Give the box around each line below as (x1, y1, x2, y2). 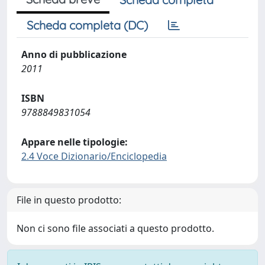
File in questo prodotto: (17, 193, 121, 206)
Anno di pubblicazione (21, 48, 127, 61)
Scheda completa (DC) (27, 18, 148, 33)
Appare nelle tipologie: (21, 135, 128, 148)
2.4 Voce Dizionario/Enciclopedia (21, 150, 167, 163)
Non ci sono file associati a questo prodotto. (17, 222, 214, 235)
